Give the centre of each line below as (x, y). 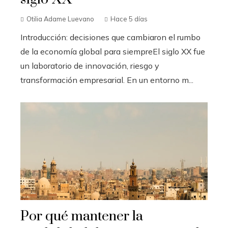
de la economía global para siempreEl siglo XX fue (113, 51)
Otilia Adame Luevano (60, 19)
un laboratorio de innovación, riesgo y (90, 65)
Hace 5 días (129, 19)
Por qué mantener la (82, 216)
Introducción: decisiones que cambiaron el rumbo (110, 37)
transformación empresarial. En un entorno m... (107, 80)
